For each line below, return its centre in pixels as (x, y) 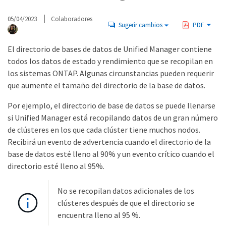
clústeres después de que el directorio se (126, 203)
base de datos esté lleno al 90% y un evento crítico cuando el (111, 154)
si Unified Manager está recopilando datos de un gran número (113, 118)
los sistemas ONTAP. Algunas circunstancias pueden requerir (111, 73)
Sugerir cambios (140, 25)
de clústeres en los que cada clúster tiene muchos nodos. (104, 130)
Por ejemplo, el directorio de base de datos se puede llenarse (111, 105)
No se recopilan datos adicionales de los (126, 191)
